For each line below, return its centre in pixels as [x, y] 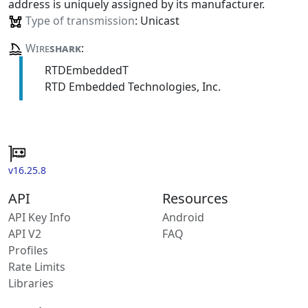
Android [183, 217]
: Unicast [157, 20]
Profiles [28, 250]
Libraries [31, 283]
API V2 [25, 233]
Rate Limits [37, 266]
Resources [195, 198]
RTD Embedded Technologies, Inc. [132, 87]
